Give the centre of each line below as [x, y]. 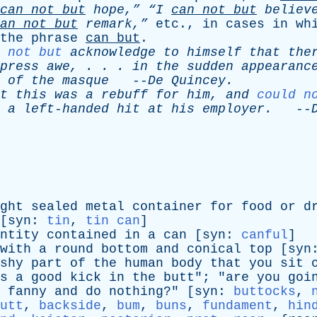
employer [234, 109]
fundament [237, 306]
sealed [54, 207]
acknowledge [113, 52]
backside [70, 306]
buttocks [265, 292]
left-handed [66, 109]
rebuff [125, 95]
